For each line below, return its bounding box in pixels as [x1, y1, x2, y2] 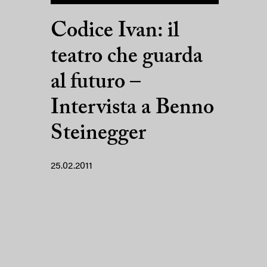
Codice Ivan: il [51, 20, 179, 42]
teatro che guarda [51, 46, 203, 68]
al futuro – [51, 72, 141, 94]
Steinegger [51, 123, 146, 145]
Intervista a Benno [51, 97, 214, 119]
